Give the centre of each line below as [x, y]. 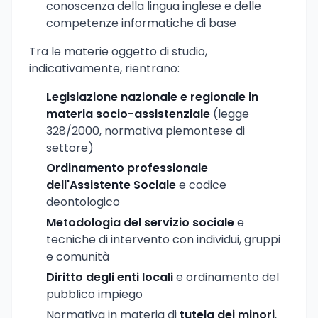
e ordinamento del [226, 277]
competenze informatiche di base [141, 23]
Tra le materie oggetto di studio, [118, 51]
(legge [230, 114]
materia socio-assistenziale [128, 114]
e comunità [78, 257]
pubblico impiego [94, 294]
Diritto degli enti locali [110, 277]
